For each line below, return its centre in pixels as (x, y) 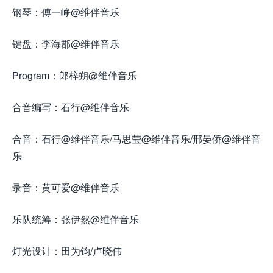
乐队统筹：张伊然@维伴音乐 (76, 219)
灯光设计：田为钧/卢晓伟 (67, 251)
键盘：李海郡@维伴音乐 (66, 44)
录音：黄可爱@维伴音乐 (66, 187)
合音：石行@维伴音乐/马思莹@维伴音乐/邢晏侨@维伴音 (136, 139)
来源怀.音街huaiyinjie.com (186, 107)
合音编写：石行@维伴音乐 (71, 107)
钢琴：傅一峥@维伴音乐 (66, 12)
